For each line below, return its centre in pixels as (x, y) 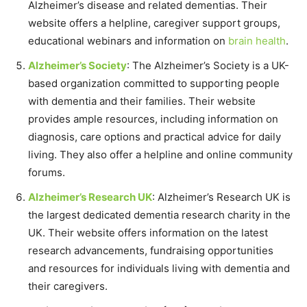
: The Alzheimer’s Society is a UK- (208, 66)
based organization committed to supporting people (154, 84)
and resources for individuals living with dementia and (159, 269)
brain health (257, 41)
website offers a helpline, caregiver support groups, (154, 23)
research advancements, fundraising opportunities (151, 251)
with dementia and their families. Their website (142, 101)
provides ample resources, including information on (153, 119)
